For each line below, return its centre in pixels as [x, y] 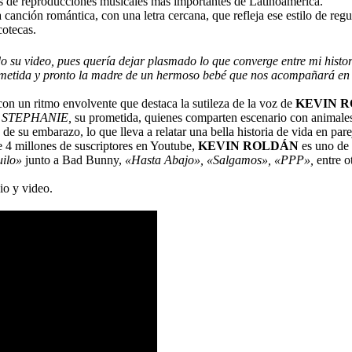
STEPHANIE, [38, 117]
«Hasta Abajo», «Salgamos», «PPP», [219, 159]
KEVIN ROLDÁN [248, 145]
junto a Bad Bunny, [73, 159]
